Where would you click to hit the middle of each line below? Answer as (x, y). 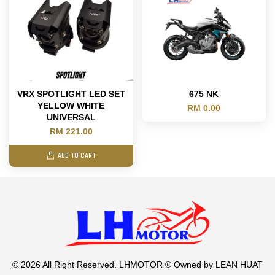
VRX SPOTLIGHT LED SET (71, 94)
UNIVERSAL (71, 118)
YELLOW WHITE (71, 106)
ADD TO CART (76, 156)
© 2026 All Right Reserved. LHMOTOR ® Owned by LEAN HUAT (137, 265)
